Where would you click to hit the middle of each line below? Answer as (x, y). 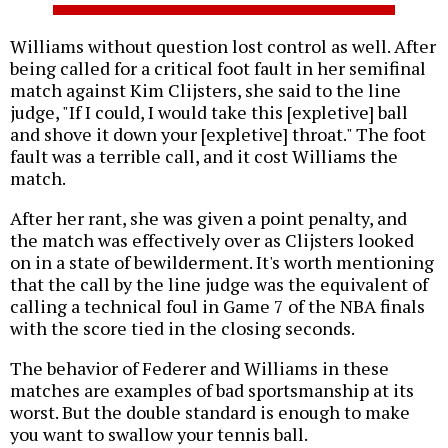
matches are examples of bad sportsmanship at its (212, 390)
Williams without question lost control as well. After (223, 46)
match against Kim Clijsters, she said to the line (205, 90)
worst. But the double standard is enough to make (210, 412)
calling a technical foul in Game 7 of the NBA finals (217, 306)
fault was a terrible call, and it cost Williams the (204, 156)
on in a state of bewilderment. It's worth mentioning (222, 262)
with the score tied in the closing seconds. (182, 328)
